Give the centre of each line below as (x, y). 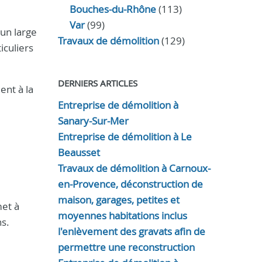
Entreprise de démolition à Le (125, 137)
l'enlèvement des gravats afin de (131, 231)
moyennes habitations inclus (122, 216)
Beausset (79, 152)
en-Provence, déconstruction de (130, 184)
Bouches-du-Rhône (113, 9)
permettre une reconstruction (126, 247)
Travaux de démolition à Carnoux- (134, 168)
